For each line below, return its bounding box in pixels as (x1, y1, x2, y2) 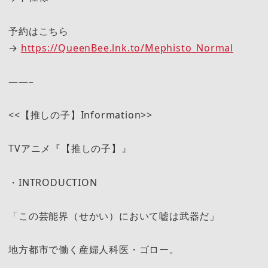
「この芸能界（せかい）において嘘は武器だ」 (8, 209, 220, 223)
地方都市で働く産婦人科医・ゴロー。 (8, 243, 179, 257)
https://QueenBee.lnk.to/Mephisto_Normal (20, 41, 233, 54)
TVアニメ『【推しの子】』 (8, 142, 132, 156)
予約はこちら (8, 24, 69, 38)
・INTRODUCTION (8, 175, 98, 189)
